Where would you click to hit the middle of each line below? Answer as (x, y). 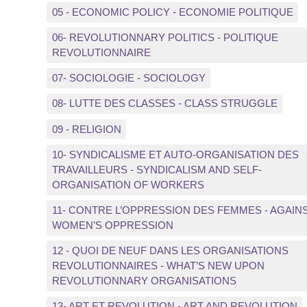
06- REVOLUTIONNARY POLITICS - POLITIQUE (165, 38)
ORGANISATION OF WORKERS (128, 184)
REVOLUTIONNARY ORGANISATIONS (144, 281)
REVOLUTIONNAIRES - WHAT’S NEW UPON (158, 266)
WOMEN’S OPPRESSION (112, 225)
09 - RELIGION (86, 129)
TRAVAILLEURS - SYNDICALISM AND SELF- (157, 169)
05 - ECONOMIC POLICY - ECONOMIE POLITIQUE (172, 12)
